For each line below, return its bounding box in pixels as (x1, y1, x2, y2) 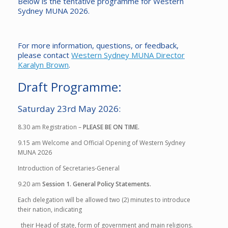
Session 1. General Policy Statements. (42, 180, 151, 188)
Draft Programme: (18, 78, 122, 95)
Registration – (42, 123, 81, 131)
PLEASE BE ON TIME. (83, 123, 139, 131)
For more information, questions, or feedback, (18, 40, 179, 50)
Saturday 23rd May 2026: (18, 103, 121, 115)
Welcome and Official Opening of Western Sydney (42, 138, 185, 147)
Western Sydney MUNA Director (71, 50, 185, 60)
